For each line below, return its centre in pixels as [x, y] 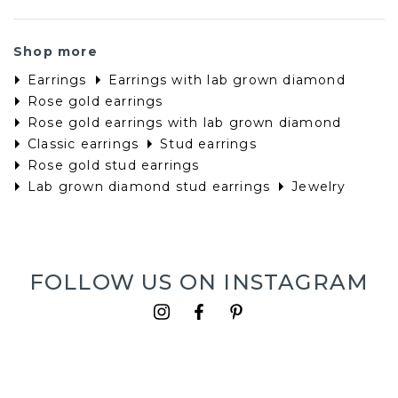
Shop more [56, 52]
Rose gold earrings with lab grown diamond [185, 123]
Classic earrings [84, 144]
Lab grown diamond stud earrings [149, 187]
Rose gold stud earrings [114, 166]
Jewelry [319, 187]
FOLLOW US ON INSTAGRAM [199, 283]
